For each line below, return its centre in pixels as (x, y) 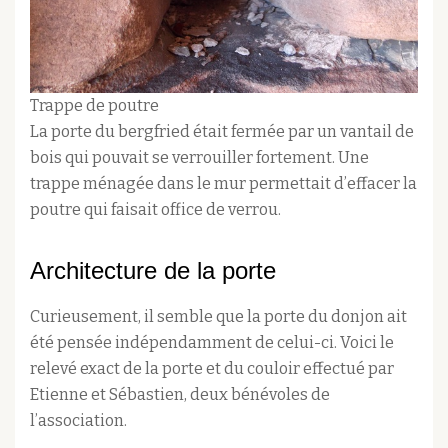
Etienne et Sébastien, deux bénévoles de (180, 394)
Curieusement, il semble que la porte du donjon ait (218, 316)
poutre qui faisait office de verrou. (155, 209)
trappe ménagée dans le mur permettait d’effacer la (223, 183)
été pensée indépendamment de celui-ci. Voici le (212, 342)
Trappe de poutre (94, 105)
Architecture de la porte (153, 270)
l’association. (78, 420)
